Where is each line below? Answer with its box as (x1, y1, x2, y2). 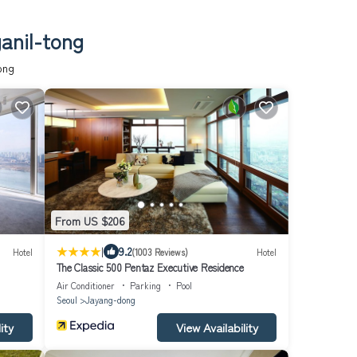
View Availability (175, 319, 258, 336)
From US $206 (54, 212, 125, 229)
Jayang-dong (84, 293, 135, 307)
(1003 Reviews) (131, 245, 188, 258)
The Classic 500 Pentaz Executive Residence (56, 260, 244, 276)
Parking (129, 279, 161, 292)
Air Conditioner (56, 279, 115, 292)
